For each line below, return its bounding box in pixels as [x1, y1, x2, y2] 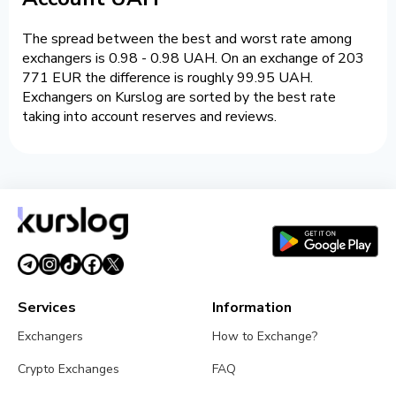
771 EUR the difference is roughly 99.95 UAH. [22, 68, 313, 88]
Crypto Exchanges [18, 361, 119, 378]
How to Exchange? [212, 328, 318, 346]
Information [212, 298, 293, 318]
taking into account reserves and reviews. [22, 107, 277, 127]
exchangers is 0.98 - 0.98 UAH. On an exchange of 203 [22, 49, 364, 69]
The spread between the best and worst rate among [22, 29, 352, 49]
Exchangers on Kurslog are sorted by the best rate [22, 88, 336, 108]
